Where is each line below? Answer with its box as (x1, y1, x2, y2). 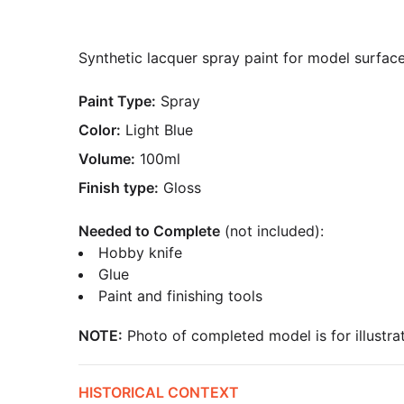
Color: (78, 121, 121, 139)
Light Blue (125, 121, 193, 139)
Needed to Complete (78, 222, 220, 240)
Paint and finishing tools (98, 287, 262, 305)
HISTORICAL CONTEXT (78, 383, 239, 401)
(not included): (220, 222, 324, 240)
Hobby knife (98, 243, 182, 262)
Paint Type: (78, 92, 156, 110)
